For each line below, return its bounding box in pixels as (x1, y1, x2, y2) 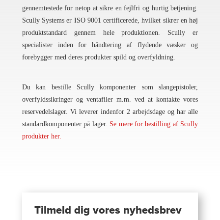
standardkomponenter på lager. (22, 120, 110, 128)
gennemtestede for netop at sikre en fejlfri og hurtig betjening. (22, 4, 198, 12)
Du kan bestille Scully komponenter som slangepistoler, (22, 83, 198, 91)
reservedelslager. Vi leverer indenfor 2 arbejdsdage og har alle (22, 108, 198, 116)
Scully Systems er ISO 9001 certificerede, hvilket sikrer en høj (22, 17, 198, 25)
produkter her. (22, 133, 61, 140)
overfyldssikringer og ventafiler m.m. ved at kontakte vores (22, 96, 198, 104)
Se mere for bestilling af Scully (110, 120, 198, 128)
